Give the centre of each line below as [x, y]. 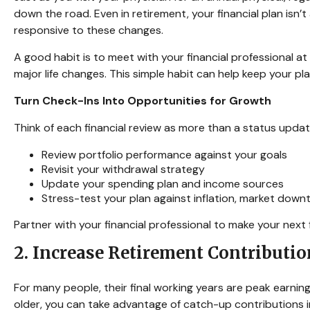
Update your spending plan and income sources [163, 184]
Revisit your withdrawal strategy [123, 169]
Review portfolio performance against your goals [164, 155]
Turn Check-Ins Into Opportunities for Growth [143, 101]
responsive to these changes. [89, 30]
